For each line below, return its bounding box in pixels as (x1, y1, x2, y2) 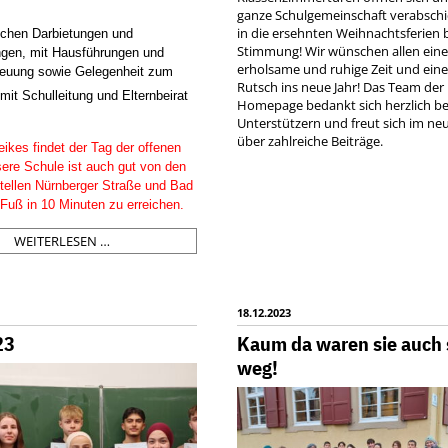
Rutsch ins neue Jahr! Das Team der (237, 77, 445, 96)
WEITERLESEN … (14, 231, 111, 250)
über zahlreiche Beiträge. (237, 131, 384, 150)
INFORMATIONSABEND (109, 230, 249, 249)
